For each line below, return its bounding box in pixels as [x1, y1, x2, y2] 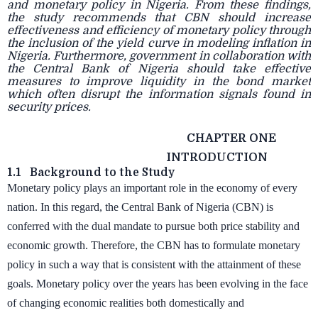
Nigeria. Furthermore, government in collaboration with [7, 50, 311, 62]
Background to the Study [30, 166, 175, 179]
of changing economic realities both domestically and [7, 297, 244, 309]
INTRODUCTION [166, 151, 268, 164]
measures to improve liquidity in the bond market [7, 75, 311, 88]
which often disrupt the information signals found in [7, 88, 311, 101]
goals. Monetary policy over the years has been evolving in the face [7, 278, 308, 290]
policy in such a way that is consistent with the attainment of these [7, 258, 301, 270]
